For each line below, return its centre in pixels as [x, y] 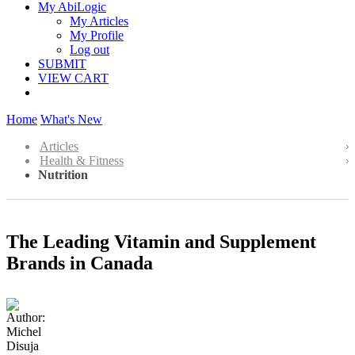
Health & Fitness [82, 160]
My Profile [97, 35]
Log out [90, 50]
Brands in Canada [80, 263]
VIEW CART [73, 78]
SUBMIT [62, 64]
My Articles [99, 21]
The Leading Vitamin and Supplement [161, 241]
